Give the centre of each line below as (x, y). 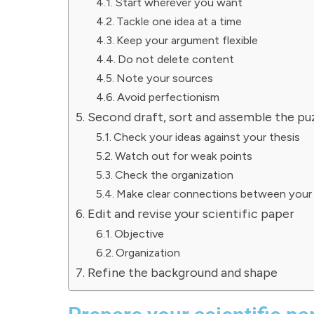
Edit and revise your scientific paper (191, 214)
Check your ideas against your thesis (206, 137)
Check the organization (174, 175)
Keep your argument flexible (187, 40)
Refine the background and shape (182, 273)
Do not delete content (176, 59)
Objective (139, 234)
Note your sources (164, 78)
